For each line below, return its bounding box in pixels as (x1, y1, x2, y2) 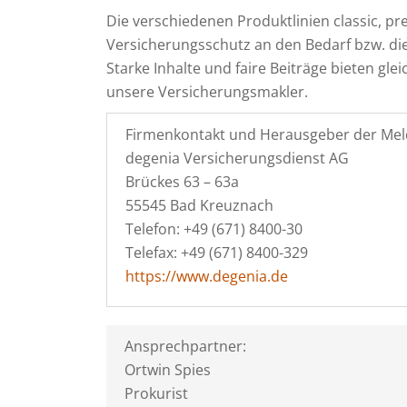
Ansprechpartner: (124, 336, 246, 356)
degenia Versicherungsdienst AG (125, 148, 349, 168)
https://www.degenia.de (125, 266, 288, 286)
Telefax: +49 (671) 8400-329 (125, 243, 308, 263)
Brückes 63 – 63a (125, 172, 239, 192)
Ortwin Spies (124, 360, 211, 380)
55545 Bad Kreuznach (125, 195, 273, 215)
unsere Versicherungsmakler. (106, 82, 308, 102)
